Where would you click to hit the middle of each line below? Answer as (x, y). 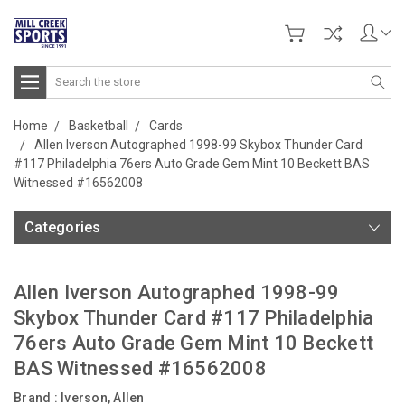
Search (66, 75)
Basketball (99, 125)
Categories (63, 227)
